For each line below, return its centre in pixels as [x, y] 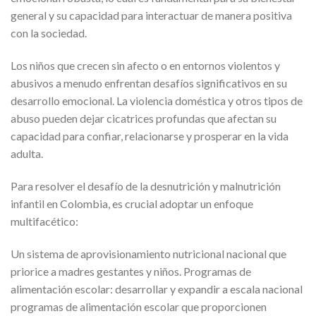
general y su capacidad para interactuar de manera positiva [151, 16]
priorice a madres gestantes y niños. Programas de [131, 271]
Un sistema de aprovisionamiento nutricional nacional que [148, 253]
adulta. [27, 153]
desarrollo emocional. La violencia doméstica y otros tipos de [157, 100]
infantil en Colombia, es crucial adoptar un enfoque [132, 203]
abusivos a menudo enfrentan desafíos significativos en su [149, 83]
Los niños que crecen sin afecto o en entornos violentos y [145, 65]
